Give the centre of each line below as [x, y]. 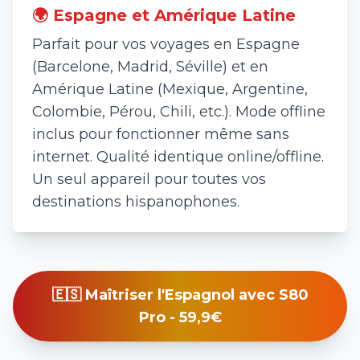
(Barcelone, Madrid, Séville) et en [150, 67]
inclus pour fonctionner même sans [161, 134]
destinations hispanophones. [136, 202]
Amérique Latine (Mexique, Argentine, [170, 89]
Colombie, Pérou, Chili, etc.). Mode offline [179, 112]
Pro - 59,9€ [180, 317]
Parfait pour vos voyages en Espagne [166, 44]
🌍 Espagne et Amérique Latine [164, 15]
